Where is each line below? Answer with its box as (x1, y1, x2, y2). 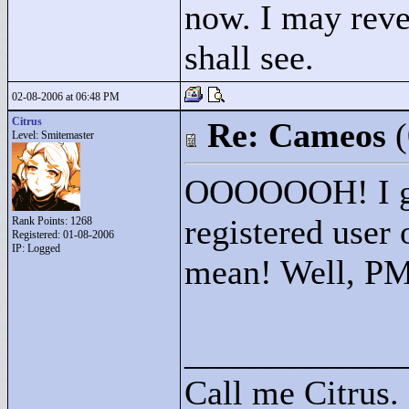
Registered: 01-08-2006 (12, 228, 114, 241)
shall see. (184, 38, 314, 77)
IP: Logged (12, 242, 60, 255)
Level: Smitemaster (12, 129, 94, 142)
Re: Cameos (207, 116, 386, 154)
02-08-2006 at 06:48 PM (12, 90, 120, 103)
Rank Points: (12, 215, 70, 227)
